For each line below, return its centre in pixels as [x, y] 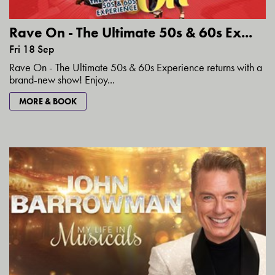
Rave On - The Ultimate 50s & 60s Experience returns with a [136, 67]
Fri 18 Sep [32, 48]
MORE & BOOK [48, 101]
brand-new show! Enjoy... [62, 79]
